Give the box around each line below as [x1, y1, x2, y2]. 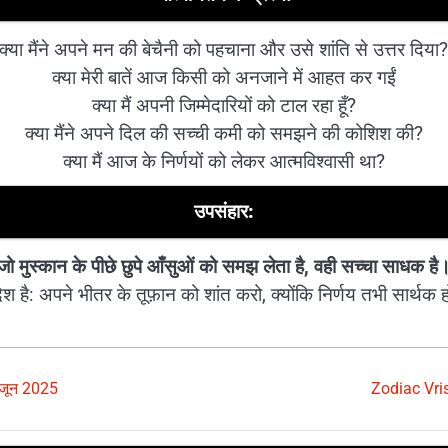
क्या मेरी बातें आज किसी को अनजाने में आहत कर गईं [51, 65, 396, 89]
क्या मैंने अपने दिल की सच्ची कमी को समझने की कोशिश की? [24, 121, 423, 145]
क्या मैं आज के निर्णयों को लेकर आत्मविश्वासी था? [62, 149, 385, 173]
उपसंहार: [193, 199, 254, 223]
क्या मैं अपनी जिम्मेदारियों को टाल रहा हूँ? [91, 93, 356, 117]
